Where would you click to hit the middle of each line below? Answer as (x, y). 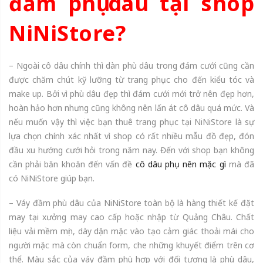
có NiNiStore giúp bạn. (52, 178)
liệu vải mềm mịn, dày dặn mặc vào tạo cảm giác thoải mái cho (131, 231)
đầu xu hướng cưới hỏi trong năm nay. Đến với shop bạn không (131, 150)
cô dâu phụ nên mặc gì (181, 164)
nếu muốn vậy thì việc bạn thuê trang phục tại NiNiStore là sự (131, 122)
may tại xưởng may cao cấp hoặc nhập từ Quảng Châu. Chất (131, 217)
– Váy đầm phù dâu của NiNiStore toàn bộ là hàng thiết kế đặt (131, 203)
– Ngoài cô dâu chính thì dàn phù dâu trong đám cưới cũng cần (131, 65)
